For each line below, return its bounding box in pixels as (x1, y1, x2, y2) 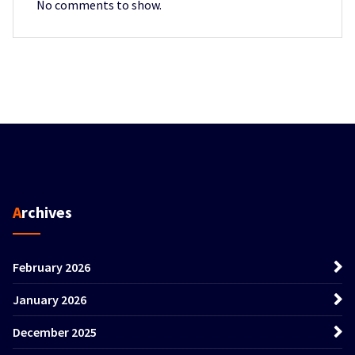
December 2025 (13, 323, 97, 340)
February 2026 (13, 258, 90, 275)
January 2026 (13, 291, 86, 307)
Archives (21, 201, 72, 222)
